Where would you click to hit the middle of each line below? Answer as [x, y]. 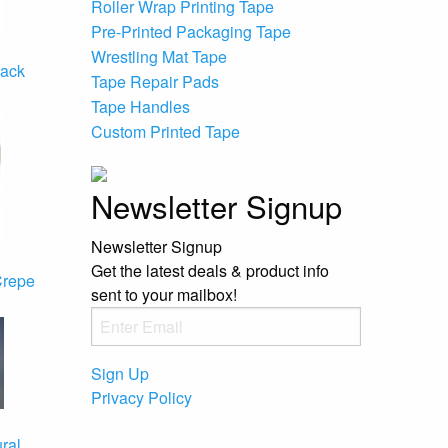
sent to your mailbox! [164, 294]
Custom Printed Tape [165, 131]
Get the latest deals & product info [210, 270]
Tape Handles [140, 106]
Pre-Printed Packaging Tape [191, 31]
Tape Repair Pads [155, 81]
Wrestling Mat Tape [159, 56]
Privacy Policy [141, 397]
